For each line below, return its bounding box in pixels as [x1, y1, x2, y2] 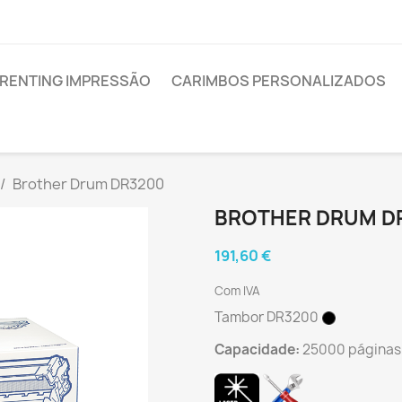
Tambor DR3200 [214, 308, 321, 327]
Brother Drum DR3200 [13, 174, 164, 194]
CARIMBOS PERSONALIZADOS [171, 71, 386, 91]
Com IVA [214, 283, 260, 299]
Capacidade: [214, 340, 300, 359]
